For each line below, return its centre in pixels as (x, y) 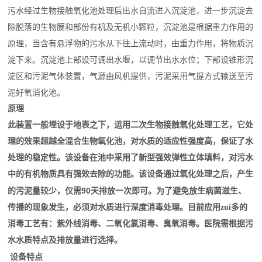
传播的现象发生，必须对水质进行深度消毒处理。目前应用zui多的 (128, 207)
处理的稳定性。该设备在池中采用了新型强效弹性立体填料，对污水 (131, 158)
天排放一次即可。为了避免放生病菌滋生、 (169, 191)
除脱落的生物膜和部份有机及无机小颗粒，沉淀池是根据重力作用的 (131, 27)
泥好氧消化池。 (37, 92)
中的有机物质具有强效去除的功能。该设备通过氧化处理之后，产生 (131, 174)
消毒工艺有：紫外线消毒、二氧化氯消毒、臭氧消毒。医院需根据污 (131, 224)
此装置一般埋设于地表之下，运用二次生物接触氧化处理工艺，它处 (131, 125)
